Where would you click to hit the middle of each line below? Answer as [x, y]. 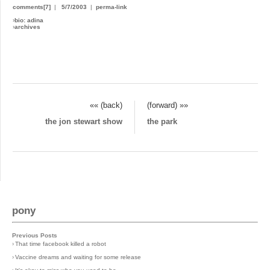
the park [162, 122]
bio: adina [29, 20]
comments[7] [32, 7]
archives [27, 27]
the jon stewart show [84, 122]
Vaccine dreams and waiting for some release [78, 257]
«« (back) [106, 105]
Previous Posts [35, 235]
